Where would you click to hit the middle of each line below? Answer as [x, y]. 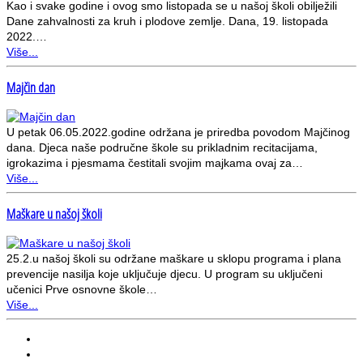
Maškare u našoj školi [54, 214]
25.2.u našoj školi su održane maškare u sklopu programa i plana [174, 258]
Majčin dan [31, 88]
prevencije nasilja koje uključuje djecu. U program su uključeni [164, 273]
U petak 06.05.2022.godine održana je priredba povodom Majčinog [178, 132]
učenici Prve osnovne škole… [82, 289]
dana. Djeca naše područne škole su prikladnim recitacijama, [162, 147]
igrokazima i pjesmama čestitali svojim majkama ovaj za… [155, 162]
